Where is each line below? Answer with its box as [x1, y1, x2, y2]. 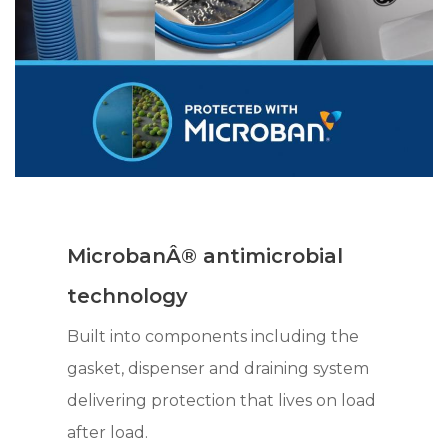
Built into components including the [67, 326, 360, 346]
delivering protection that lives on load [67, 390, 377, 410]
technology [67, 283, 189, 308]
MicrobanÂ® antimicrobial [67, 243, 344, 268]
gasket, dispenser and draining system [67, 358, 370, 378]
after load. [67, 422, 149, 442]
